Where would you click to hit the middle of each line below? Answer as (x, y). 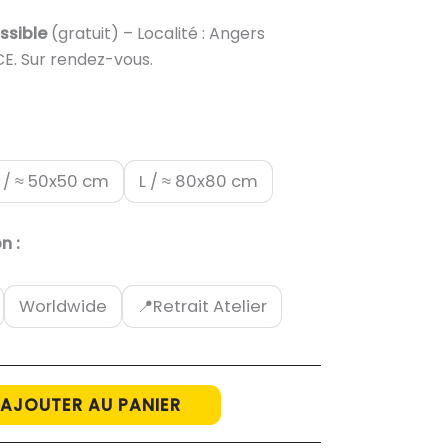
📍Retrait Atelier (201, 306)
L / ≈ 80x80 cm (198, 181)
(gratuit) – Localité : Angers (157, 33)
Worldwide (62, 306)
